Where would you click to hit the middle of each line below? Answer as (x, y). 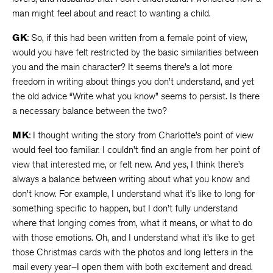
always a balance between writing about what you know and (131, 179)
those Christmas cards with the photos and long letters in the (133, 252)
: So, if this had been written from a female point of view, (137, 37)
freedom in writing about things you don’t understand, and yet (133, 81)
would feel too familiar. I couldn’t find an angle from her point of (136, 150)
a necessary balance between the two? (90, 111)
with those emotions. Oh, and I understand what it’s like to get (133, 237)
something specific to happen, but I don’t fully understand (125, 208)
